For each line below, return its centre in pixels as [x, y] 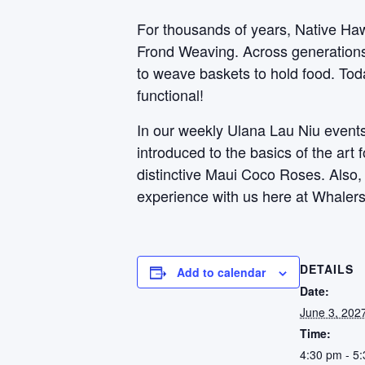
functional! [170, 95]
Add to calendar [221, 272]
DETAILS [327, 269]
